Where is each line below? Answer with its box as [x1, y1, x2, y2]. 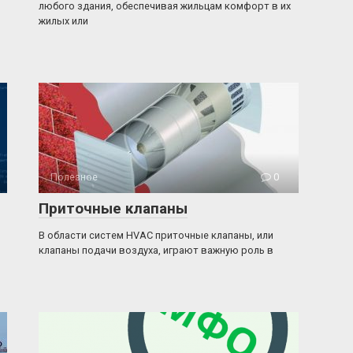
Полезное [50, 171, 98, 183]
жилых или [39, 15, 88, 27]
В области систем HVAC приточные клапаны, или [39, 229, 273, 241]
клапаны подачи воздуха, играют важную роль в [39, 244, 273, 256]
